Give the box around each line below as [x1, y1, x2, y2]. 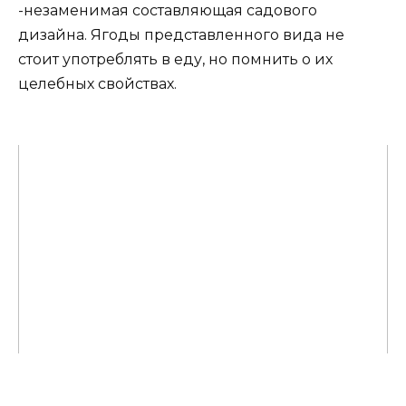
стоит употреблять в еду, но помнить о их [18, 50, 333, 68]
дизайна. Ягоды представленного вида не [18, 25, 344, 43]
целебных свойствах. [18, 74, 177, 92]
